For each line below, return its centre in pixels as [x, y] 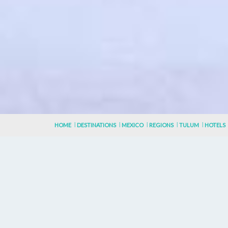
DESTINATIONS [96, 125]
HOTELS [215, 125]
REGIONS [161, 125]
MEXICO [133, 125]
